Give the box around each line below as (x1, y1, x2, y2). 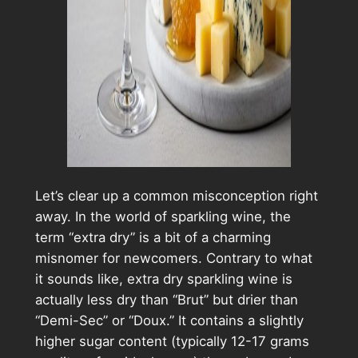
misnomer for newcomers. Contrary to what (34, 250, 312, 267)
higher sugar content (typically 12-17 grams (34, 333, 309, 350)
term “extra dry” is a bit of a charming (34, 229, 271, 246)
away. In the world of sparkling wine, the (34, 209, 291, 225)
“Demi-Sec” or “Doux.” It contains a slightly (34, 312, 304, 329)
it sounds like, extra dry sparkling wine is (34, 271, 292, 288)
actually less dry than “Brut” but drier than (34, 292, 298, 308)
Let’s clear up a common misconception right (34, 188, 318, 205)
